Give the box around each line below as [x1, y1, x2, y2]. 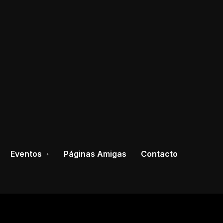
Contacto [141, 149, 178, 159]
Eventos [10, 149, 42, 159]
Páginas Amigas [64, 149, 126, 159]
